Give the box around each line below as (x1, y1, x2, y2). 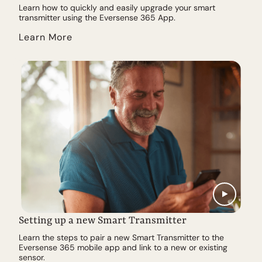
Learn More (19, 31, 73, 44)
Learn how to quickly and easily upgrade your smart (19, 2, 215, 13)
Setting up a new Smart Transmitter (19, 215, 187, 227)
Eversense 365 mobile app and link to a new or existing (19, 242, 227, 253)
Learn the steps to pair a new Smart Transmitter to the (19, 232, 224, 243)
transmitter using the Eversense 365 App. (19, 12, 175, 23)
